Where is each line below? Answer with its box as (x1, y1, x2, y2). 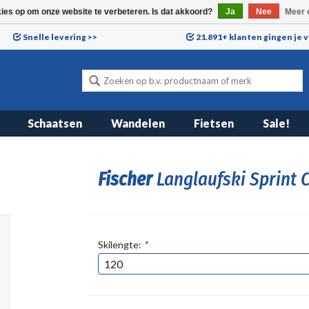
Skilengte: (97, 239, 143, 250)
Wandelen (111, 117, 165, 130)
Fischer (97, 168, 157, 190)
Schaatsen (28, 117, 82, 130)
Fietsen (194, 117, 234, 130)
